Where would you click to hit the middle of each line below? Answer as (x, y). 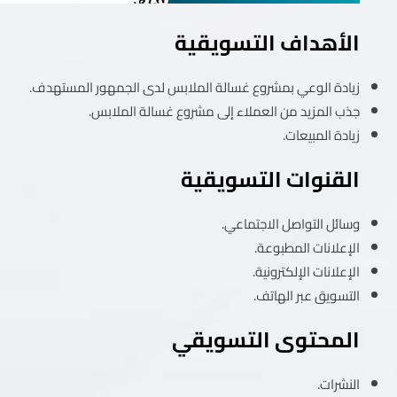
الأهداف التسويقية (267, 43)
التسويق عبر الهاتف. (307, 295)
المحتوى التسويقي (266, 339)
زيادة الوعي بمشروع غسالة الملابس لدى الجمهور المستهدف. (195, 87)
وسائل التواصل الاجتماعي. (291, 223)
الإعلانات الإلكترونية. (306, 271)
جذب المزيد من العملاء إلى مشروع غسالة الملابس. (224, 111)
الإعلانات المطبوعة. (307, 247)
